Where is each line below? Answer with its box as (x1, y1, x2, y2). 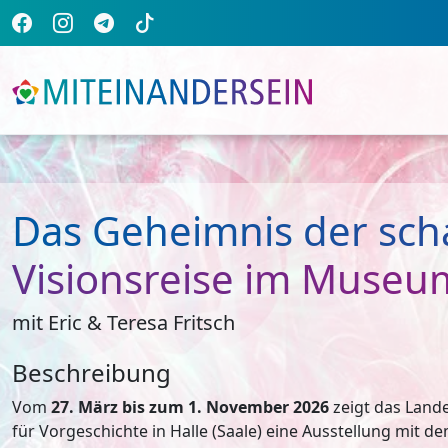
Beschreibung (12, 356, 171, 389)
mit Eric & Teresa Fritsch (12, 309, 235, 336)
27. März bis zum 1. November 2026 (51, 396, 329, 418)
